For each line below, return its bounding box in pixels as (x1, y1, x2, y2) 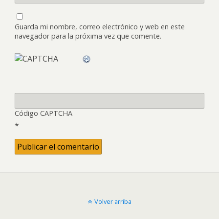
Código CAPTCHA (15, 108, 72, 118)
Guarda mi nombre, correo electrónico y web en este (15, 22, 185, 31)
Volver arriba (94, 197, 131, 206)
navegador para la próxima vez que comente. (15, 31, 161, 41)
